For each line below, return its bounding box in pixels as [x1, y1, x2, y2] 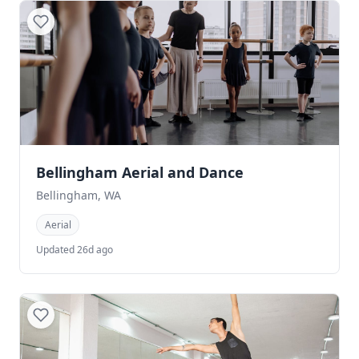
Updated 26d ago [36, 243, 113, 257]
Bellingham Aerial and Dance [36, 163, 244, 182]
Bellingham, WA [36, 188, 121, 203]
